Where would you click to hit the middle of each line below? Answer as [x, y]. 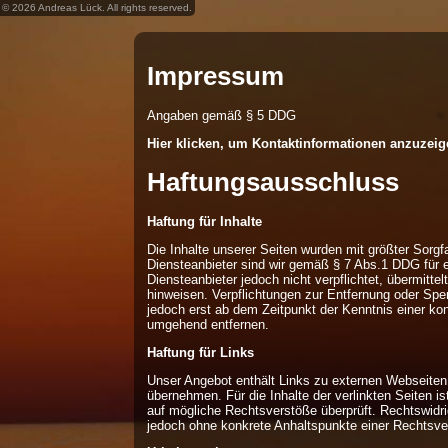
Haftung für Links [201, 352]
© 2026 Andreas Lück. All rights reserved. [97, 8]
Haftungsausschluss [273, 182]
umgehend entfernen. [208, 324]
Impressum [216, 75]
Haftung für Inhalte [205, 222]
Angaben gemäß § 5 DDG [222, 116]
